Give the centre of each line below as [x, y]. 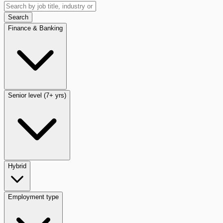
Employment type [33, 197]
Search [18, 17]
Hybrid [17, 166]
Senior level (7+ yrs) [37, 95]
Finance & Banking [35, 28]
